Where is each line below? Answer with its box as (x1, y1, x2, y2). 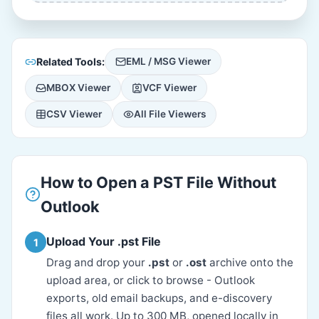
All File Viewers (134, 108, 206, 120)
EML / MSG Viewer (126, 56, 211, 67)
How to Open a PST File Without (41, 173, 276, 192)
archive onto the (206, 256, 293, 269)
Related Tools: (36, 55, 105, 68)
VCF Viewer (142, 82, 197, 93)
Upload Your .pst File (46, 234, 161, 249)
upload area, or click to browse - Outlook (46, 273, 255, 287)
